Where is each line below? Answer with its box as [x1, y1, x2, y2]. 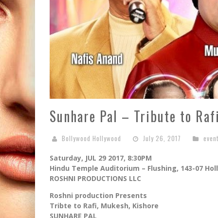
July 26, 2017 [143, 133, 181, 143]
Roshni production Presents [50, 190, 147, 200]
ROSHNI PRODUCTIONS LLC [50, 173, 141, 183]
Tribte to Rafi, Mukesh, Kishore [50, 200, 159, 210]
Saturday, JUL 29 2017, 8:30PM [50, 153, 152, 163]
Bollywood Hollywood [62, 133, 121, 143]
